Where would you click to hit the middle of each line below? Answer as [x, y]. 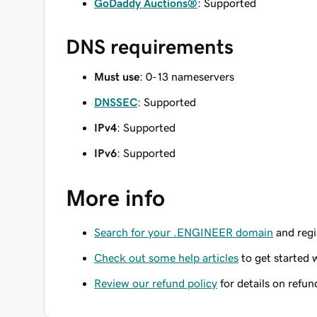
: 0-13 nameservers [187, 76]
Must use [117, 76]
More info [115, 198]
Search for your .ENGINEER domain [184, 232]
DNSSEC [116, 102]
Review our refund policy [156, 283]
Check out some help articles [166, 258]
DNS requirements [150, 47]
